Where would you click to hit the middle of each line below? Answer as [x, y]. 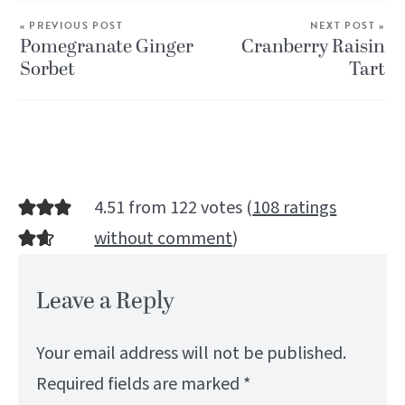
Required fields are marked [140, 385]
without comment [164, 238]
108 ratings [295, 207]
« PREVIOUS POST [72, 25]
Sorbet [47, 69]
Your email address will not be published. [192, 354]
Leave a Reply [106, 302]
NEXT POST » [347, 25]
